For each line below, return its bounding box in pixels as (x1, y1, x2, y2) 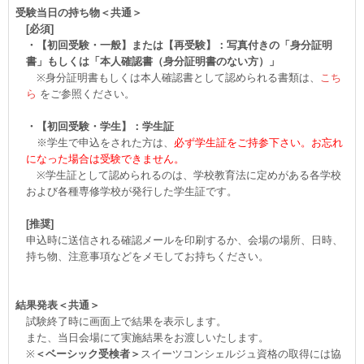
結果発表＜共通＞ (15, 299, 100, 311)
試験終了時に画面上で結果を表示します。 (26, 315, 227, 327)
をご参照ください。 (37, 88, 135, 100)
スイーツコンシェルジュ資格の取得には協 (141, 348, 341, 360)
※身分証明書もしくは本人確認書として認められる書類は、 (26, 71, 320, 84)
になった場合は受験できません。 (26, 153, 184, 165)
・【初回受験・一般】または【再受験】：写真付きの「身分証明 (26, 39, 332, 51)
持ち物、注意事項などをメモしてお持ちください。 (26, 250, 269, 262)
